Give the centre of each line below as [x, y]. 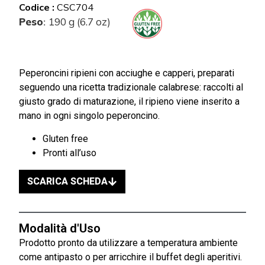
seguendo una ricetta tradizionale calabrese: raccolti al [131, 88]
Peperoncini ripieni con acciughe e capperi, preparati [127, 73]
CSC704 [75, 7]
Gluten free [65, 138]
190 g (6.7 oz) [80, 22]
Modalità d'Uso [60, 228]
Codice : [38, 7]
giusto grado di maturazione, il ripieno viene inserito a [129, 102]
